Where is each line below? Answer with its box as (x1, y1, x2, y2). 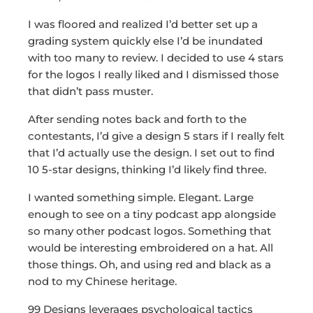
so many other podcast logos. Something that (28, 224, 271, 238)
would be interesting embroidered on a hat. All (28, 241, 273, 255)
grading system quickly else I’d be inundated (28, 34, 263, 48)
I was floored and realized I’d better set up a (28, 17, 258, 31)
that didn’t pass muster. (28, 85, 156, 99)
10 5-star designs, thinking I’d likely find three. (28, 163, 269, 177)
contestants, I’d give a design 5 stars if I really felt (28, 129, 284, 143)
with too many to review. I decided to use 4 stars (28, 51, 284, 65)
